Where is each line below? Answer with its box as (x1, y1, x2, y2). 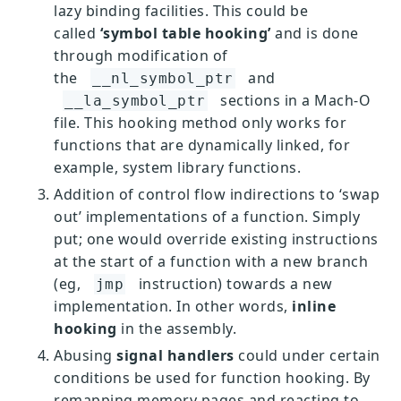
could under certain (238, 346, 380, 365)
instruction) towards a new (138, 274, 333, 294)
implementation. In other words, (54, 296, 288, 316)
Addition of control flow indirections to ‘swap (54, 184, 380, 204)
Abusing (54, 346, 113, 365)
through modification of (54, 46, 228, 65)
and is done (275, 23, 359, 43)
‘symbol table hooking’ (99, 23, 271, 43)
